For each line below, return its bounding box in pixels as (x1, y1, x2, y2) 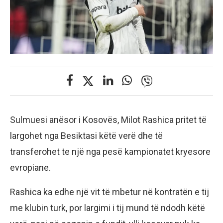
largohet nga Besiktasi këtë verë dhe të (10, 130, 163, 141)
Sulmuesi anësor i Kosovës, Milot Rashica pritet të (10, 114, 207, 125)
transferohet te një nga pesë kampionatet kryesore (10, 146, 211, 157)
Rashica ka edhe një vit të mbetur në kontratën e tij (10, 186, 209, 197)
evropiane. (10, 162, 51, 173)
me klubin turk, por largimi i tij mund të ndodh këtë (10, 202, 205, 213)
